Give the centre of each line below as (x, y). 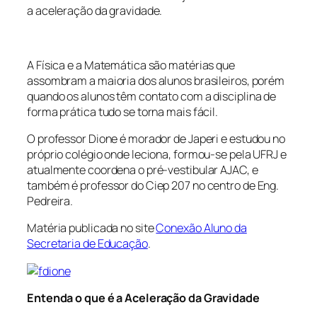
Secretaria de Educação (87, 244)
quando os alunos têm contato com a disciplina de (152, 96)
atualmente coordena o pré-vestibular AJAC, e (143, 170)
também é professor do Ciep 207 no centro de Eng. (153, 186)
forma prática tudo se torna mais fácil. (123, 111)
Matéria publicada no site (92, 228)
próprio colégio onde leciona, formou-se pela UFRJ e (157, 155)
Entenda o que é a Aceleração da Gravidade (143, 298)
